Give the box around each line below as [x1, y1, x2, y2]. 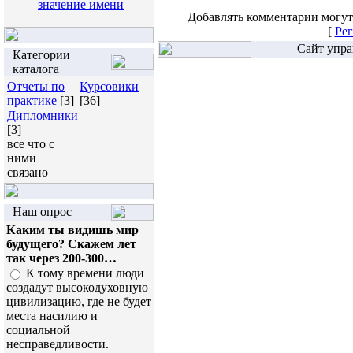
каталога [13, 62, 59, 76]
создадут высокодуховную [6, 281, 148, 295]
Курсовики [80, 80, 139, 93]
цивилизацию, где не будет [6, 295, 151, 309]
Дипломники [7, 109, 78, 122]
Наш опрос [13, 205, 72, 218]
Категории [13, 48, 70, 61]
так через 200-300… [6, 251, 117, 265]
